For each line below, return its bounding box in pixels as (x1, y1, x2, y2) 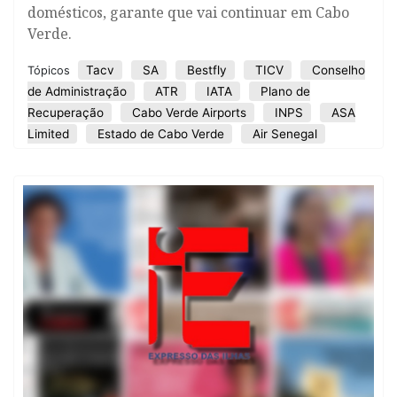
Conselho (308, 63, 365, 78)
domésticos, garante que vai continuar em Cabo (27, 3, 349, 23)
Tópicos (27, 64, 74, 78)
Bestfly (183, 63, 227, 78)
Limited (27, 127, 69, 142)
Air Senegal (249, 127, 317, 142)
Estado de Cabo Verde (94, 127, 224, 142)
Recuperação (27, 105, 104, 121)
